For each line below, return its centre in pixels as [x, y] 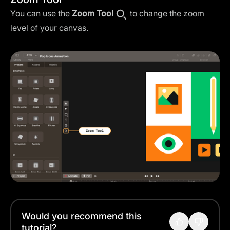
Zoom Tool [93, 14]
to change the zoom [166, 14]
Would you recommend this [82, 216]
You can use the [41, 14]
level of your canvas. [49, 28]
